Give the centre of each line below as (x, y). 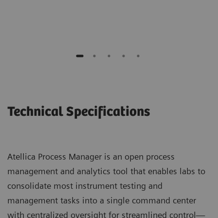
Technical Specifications (79, 112)
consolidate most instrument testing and (85, 186)
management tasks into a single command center (102, 200)
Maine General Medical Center (101, 6)
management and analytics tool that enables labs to (106, 171)
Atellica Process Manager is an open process (91, 157)
